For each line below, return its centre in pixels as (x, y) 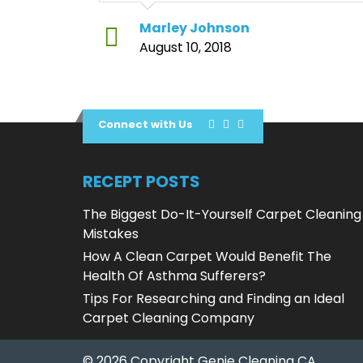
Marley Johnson (194, 28)
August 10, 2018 (186, 48)
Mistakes (111, 234)
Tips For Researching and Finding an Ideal (214, 299)
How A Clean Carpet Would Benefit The (207, 257)
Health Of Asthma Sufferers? (174, 276)
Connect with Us (145, 125)
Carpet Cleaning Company (169, 318)
